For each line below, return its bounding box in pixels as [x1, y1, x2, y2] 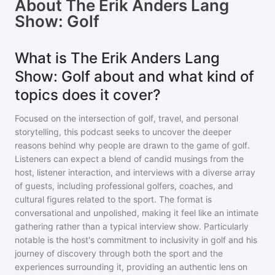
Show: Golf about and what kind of [15, 68, 254, 85]
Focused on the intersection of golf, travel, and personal [15, 113, 238, 123]
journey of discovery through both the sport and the [15, 248, 223, 258]
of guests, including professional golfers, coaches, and [15, 180, 233, 191]
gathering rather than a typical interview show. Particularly [15, 221, 249, 231]
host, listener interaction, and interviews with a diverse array [15, 167, 255, 177]
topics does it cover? [15, 86, 161, 104]
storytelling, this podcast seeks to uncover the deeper [15, 126, 231, 137]
